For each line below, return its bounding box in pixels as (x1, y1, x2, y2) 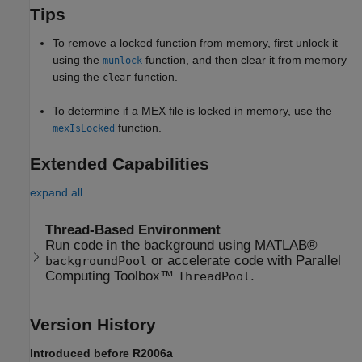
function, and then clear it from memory (142, 53, 347, 67)
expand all (30, 186, 82, 200)
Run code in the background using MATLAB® (45, 237, 318, 253)
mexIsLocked (53, 123, 115, 135)
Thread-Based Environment (45, 221, 221, 238)
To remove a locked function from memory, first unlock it (53, 36, 338, 50)
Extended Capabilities (30, 154, 209, 174)
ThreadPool (178, 269, 251, 283)
